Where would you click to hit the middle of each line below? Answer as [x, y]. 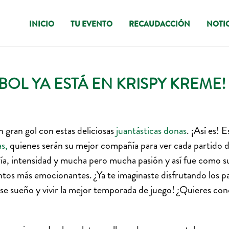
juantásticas [138, 131]
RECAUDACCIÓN [159, 24]
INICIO [42, 24]
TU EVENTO [91, 24]
